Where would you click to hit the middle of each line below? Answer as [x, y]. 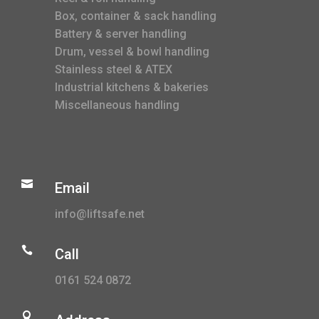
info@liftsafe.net [100, 214]
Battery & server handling [121, 33]
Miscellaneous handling [117, 105]
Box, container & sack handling [136, 16]
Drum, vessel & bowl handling [132, 51]
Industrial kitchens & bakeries [132, 87]
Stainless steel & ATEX [114, 69]
